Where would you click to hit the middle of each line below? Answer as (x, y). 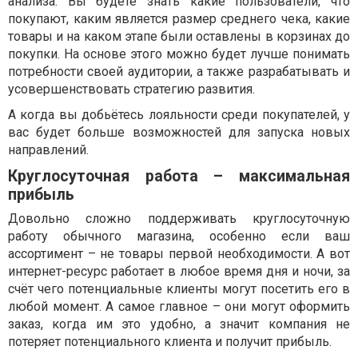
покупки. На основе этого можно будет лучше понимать (179, 54)
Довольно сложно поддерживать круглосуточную (179, 218)
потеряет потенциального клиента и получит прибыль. (170, 341)
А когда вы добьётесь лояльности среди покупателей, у (179, 114)
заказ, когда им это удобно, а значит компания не (179, 324)
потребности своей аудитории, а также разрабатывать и (179, 71)
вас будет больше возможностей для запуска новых (179, 132)
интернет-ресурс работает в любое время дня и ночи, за (179, 271)
